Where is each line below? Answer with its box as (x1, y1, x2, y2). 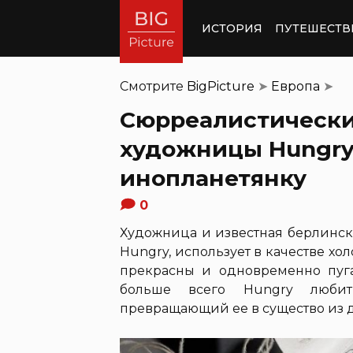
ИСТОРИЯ (202, 20, 262, 35)
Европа (271, 79, 320, 94)
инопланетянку (120, 165, 307, 191)
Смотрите (120, 79, 187, 94)
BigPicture (187, 79, 255, 94)
